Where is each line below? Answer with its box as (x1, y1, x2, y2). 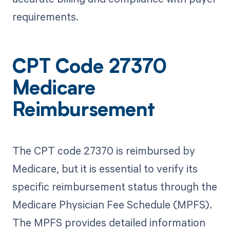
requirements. (12, 9, 79, 24)
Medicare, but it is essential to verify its (12, 161, 198, 176)
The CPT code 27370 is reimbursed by (12, 143, 195, 158)
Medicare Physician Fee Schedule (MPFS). (12, 197, 212, 212)
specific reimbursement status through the (12, 179, 217, 194)
